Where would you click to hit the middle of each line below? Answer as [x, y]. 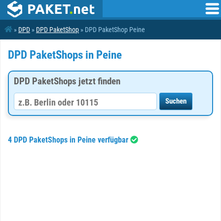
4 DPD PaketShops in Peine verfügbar [69, 140]
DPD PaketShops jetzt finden [67, 81]
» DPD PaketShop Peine [112, 30]
